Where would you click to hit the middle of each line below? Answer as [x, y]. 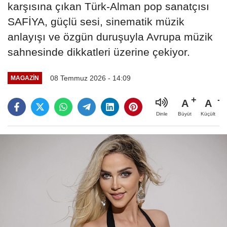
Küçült [208, 113]
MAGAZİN [25, 78]
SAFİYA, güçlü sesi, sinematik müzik [96, 21]
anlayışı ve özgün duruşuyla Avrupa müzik [110, 36]
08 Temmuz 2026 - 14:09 [90, 78]
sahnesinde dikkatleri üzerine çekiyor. [99, 52]
